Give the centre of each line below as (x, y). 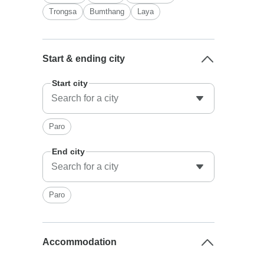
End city (69, 151)
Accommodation (80, 242)
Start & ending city (84, 59)
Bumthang (107, 11)
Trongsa (63, 11)
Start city (70, 83)
